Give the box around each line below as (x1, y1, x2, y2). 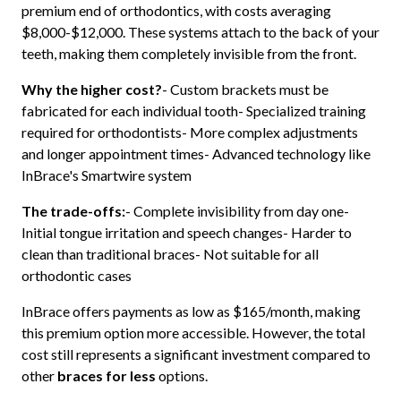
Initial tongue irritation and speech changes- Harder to (21, 223, 352, 241)
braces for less (56, 366, 156, 384)
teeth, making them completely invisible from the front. (21, 44, 356, 62)
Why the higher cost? (21, 80, 162, 98)
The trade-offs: (21, 201, 125, 219)
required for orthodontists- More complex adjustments (21, 123, 358, 141)
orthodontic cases (21, 266, 132, 284)
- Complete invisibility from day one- (124, 201, 349, 219)
